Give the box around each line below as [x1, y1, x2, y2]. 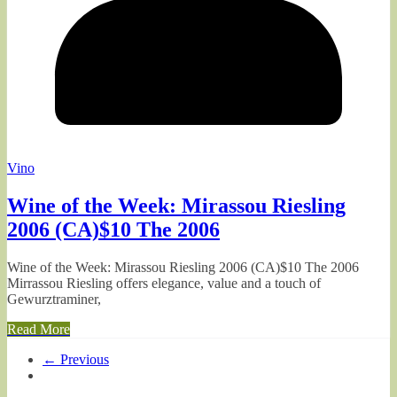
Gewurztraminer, [7, 292, 101, 307]
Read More [7, 322, 70, 337]
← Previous [43, 352, 109, 367]
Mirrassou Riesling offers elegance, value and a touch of [7, 276, 321, 291]
